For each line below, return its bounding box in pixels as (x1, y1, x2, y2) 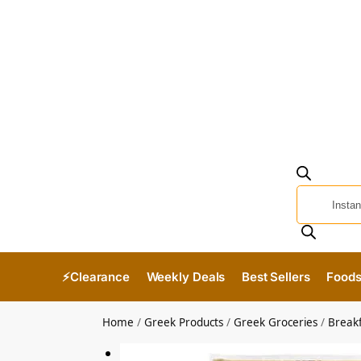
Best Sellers (241, 269, 310, 285)
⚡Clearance (62, 269, 130, 285)
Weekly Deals (146, 269, 226, 285)
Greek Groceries (234, 315, 318, 330)
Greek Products (144, 315, 224, 330)
